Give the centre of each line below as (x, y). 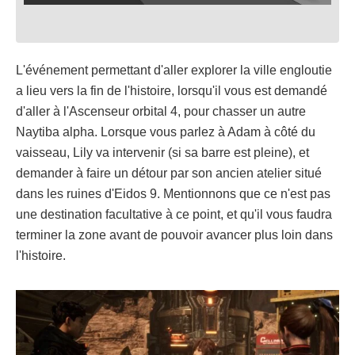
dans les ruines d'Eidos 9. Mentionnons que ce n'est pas (173, 194)
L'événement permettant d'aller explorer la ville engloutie (174, 71)
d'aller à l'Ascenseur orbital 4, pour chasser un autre (161, 112)
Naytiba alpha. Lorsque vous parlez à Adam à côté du (166, 132)
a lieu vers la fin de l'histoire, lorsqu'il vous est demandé (172, 91)
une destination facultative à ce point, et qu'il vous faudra (174, 215)
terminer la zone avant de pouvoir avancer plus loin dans (174, 235)
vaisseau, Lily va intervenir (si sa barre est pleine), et (162, 153)
